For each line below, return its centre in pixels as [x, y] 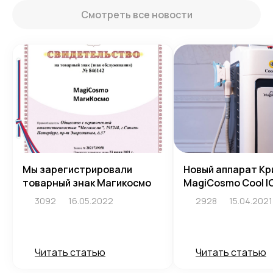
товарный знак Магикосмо [87, 183]
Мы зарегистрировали [77, 170]
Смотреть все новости [136, 15]
